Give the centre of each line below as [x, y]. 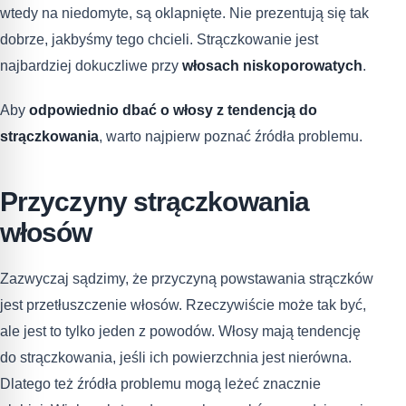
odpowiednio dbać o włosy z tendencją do [173, 110]
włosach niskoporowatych [272, 65]
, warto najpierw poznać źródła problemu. [231, 136]
